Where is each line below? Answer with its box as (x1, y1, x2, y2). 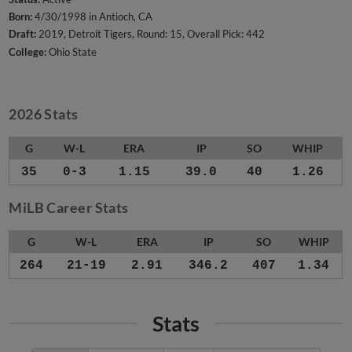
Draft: (9, 27, 37, 41)
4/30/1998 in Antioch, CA (32, 10, 153, 24)
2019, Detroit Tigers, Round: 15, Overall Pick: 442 (36, 27, 266, 41)
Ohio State (46, 45, 97, 58)
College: (9, 45, 47, 58)
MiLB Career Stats (9, 199, 129, 217)
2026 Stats (9, 105, 79, 123)
